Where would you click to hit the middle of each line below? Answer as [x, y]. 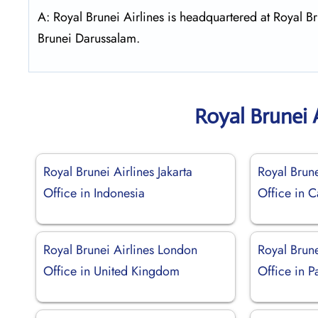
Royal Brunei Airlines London [120, 250]
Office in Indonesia [94, 193]
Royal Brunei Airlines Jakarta [118, 171]
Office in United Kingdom [111, 271]
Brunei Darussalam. [89, 38]
